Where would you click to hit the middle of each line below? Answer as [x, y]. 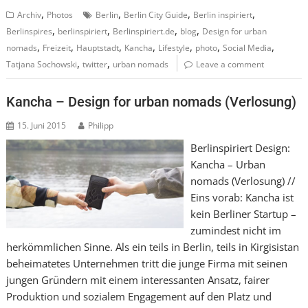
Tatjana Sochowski [42, 64]
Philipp [101, 125]
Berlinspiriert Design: [240, 148]
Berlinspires [30, 31]
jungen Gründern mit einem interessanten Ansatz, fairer [138, 280]
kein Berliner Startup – [243, 214]
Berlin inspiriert [223, 14]
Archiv [30, 14]
